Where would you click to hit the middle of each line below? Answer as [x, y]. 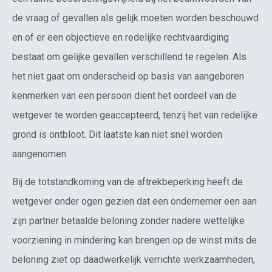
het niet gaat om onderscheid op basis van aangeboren [128, 76]
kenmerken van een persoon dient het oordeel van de [124, 96]
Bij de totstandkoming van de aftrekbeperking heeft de [127, 182]
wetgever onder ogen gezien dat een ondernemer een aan [134, 202]
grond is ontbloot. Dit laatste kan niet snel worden [117, 135]
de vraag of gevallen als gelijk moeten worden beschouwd [135, 18]
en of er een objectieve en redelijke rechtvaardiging [121, 38]
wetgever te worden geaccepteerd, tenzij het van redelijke [135, 115]
